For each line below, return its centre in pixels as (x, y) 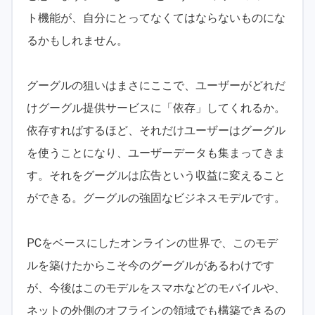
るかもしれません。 (77, 40)
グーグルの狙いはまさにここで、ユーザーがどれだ (156, 85)
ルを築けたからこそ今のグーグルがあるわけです (150, 265)
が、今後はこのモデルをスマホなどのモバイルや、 (156, 288)
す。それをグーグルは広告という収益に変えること (156, 175)
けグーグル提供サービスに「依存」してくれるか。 (156, 108)
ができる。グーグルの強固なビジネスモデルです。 (156, 198)
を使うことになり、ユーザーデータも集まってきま (156, 153)
